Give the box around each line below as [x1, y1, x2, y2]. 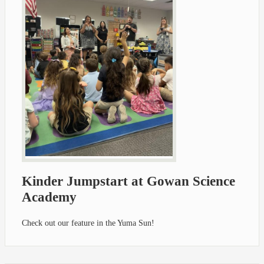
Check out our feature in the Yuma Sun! [22, 218, 154, 227]
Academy [22, 190, 77, 205]
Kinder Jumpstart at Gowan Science [22, 174, 235, 189]
